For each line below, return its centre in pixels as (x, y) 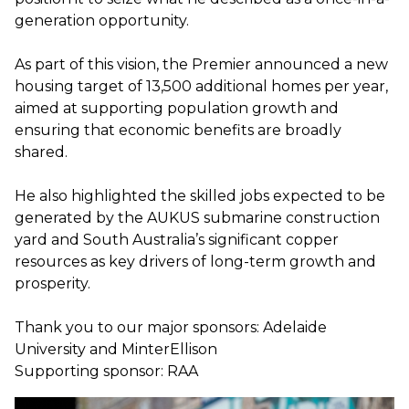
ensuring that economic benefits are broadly (178, 130)
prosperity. (52, 283)
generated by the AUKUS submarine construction (197, 218)
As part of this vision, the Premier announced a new (201, 64)
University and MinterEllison (116, 349)
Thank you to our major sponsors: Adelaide (171, 327)
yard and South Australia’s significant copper (177, 240)
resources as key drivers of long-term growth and (195, 262)
